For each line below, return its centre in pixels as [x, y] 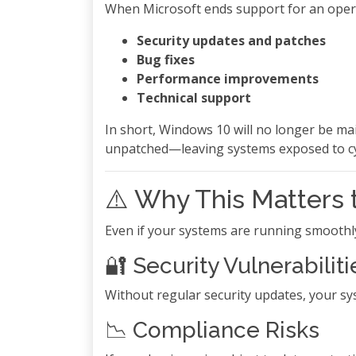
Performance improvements [228, 79]
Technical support [194, 98]
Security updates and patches [231, 41]
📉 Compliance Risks [212, 330]
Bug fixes [166, 60]
